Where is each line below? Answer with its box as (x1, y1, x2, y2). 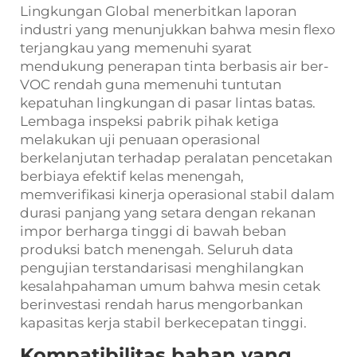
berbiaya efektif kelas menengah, (20, 168, 244, 185)
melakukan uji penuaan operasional (20, 131, 261, 148)
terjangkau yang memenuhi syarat (20, 40, 252, 57)
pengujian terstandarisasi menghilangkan (20, 260, 304, 277)
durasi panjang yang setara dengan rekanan (20, 205, 316, 222)
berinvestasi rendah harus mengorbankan (20, 296, 303, 313)
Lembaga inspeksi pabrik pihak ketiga (20, 113, 279, 130)
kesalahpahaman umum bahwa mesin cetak (20, 278, 320, 295)
